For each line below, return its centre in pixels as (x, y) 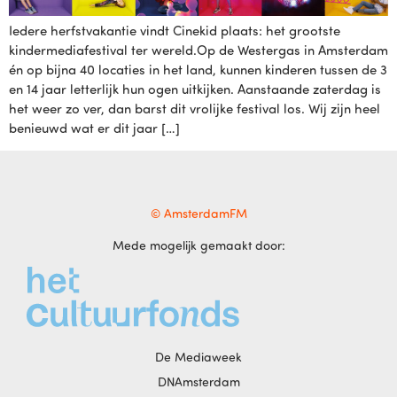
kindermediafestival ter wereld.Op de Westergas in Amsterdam (198, 50)
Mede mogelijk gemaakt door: (198, 245)
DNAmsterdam (198, 382)
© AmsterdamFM (198, 214)
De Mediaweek (198, 357)
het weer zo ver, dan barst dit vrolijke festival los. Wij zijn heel (195, 109)
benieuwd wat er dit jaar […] (94, 128)
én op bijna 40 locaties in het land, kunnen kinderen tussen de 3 (198, 70)
